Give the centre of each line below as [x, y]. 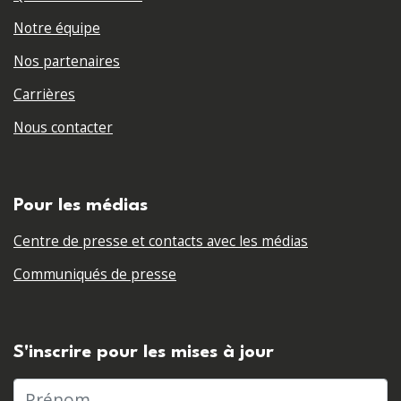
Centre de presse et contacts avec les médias [161, 241]
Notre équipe [57, 28]
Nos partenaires [67, 61]
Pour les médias [81, 205]
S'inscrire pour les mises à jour [144, 352]
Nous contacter [63, 127]
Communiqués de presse [95, 274]
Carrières [44, 94]
